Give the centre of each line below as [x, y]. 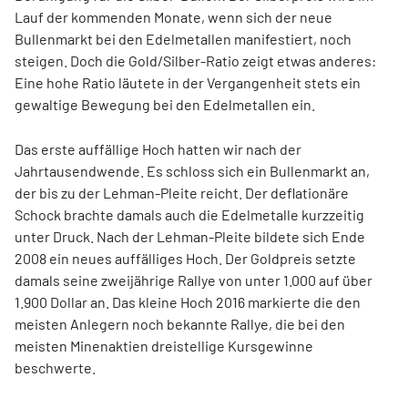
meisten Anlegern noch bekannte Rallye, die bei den [180, 324]
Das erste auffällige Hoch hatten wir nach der [158, 149]
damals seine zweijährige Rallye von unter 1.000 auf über [194, 280]
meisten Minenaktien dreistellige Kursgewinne [164, 346]
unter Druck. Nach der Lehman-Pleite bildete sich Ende [190, 236]
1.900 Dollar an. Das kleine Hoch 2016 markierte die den [188, 302]
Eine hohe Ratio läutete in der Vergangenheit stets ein [188, 82]
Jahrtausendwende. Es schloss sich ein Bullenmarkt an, [192, 171]
